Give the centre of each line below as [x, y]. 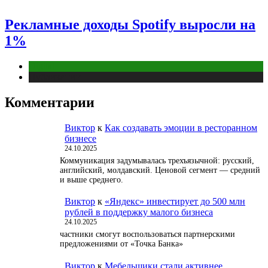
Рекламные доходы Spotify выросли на [130, 24]
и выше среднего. [92, 179]
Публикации [55, 77]
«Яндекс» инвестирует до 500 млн [175, 202]
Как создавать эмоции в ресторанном [181, 127]
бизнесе [80, 138]
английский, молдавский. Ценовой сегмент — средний [160, 170]
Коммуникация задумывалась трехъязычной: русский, [157, 160]
